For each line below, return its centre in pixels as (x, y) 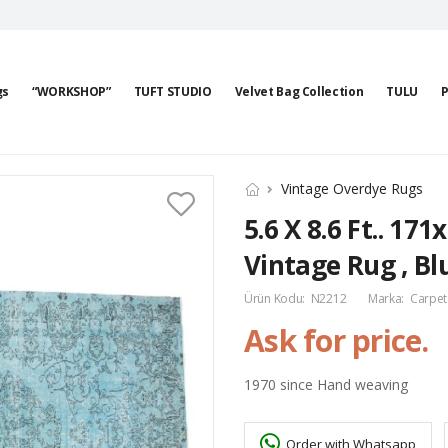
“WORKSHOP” (71, 91)
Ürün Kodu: (276, 298)
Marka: (386, 298)
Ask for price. (336, 340)
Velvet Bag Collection (299, 91)
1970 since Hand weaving (326, 384)
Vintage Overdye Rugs (352, 188)
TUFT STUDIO (172, 91)
